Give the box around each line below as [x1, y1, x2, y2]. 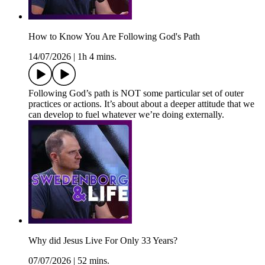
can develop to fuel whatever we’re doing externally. [28, 109, 224, 120]
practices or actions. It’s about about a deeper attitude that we [28, 99, 254, 109]
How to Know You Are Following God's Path [28, 31, 200, 42]
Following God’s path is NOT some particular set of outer [28, 88, 244, 99]
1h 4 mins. [77, 51, 117, 62]
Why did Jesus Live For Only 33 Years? [28, 235, 177, 246]
